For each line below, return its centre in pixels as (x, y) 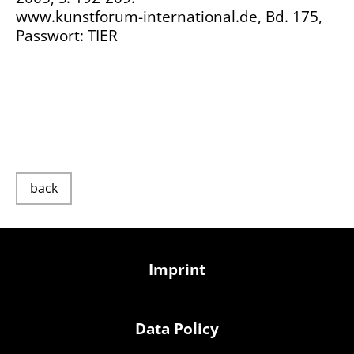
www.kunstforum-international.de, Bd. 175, (169, 17)
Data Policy (177, 328)
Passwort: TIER (67, 36)
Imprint (177, 269)
